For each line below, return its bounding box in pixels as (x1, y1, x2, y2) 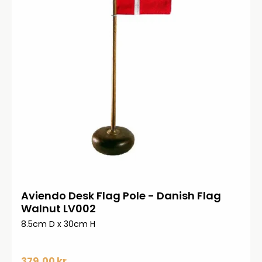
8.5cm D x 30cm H (21, 218, 95, 230)
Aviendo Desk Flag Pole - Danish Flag (21, 188, 221, 203)
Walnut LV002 (21, 201, 96, 216)
